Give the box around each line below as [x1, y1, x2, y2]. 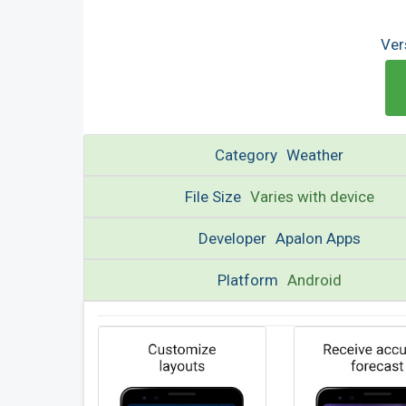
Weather [286, 146, 344, 164]
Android [286, 271, 342, 289]
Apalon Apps [275, 229, 361, 247]
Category [215, 146, 278, 164]
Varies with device [249, 188, 374, 206]
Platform [217, 271, 278, 289]
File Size [184, 188, 241, 206]
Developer [198, 229, 266, 247]
